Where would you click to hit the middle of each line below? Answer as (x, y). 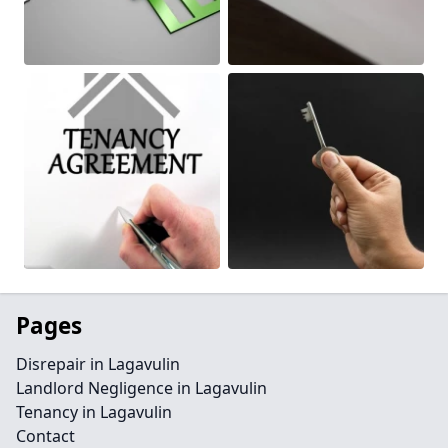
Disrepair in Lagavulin (98, 364)
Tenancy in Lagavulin (94, 412)
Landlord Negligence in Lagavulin (141, 388)
